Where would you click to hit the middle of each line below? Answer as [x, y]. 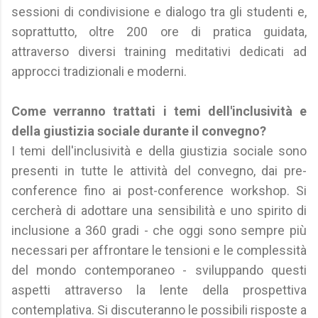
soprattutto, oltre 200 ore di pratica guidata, [159, 32]
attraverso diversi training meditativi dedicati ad [159, 51]
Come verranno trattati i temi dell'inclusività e [159, 111]
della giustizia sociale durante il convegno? [139, 131]
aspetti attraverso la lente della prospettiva [159, 290]
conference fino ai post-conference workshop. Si [159, 191]
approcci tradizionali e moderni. [99, 71]
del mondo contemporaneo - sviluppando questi [159, 270]
